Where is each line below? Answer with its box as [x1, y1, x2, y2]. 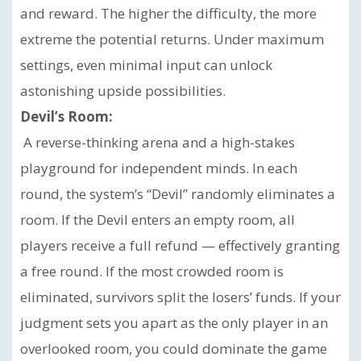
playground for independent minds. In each [20, 159, 297, 177]
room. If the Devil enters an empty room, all [20, 210, 295, 229]
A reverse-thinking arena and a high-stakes [20, 133, 295, 151]
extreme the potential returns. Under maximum [20, 30, 324, 48]
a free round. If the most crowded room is [20, 262, 284, 280]
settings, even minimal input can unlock [20, 56, 272, 74]
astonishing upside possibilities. [20, 81, 226, 100]
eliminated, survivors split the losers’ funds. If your [20, 288, 341, 306]
